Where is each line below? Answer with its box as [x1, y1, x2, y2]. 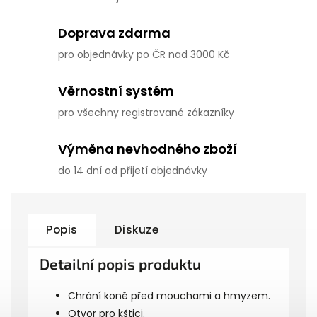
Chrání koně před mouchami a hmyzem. [68, 289, 270, 303]
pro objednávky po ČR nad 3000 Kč [58, 47, 229, 62]
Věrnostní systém [58, 82, 174, 100]
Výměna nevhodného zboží [58, 140, 237, 158]
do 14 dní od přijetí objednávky [58, 163, 207, 178]
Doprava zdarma [58, 24, 171, 42]
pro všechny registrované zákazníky [58, 105, 234, 120]
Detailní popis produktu [40, 255, 201, 272]
